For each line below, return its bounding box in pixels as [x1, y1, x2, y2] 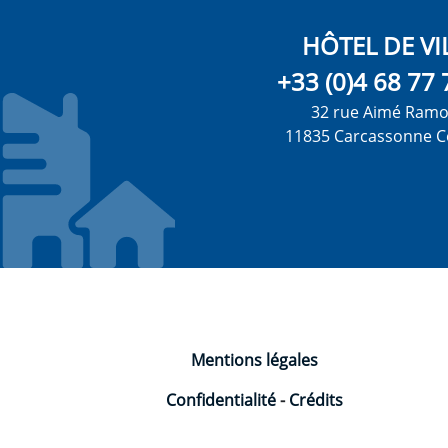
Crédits [289, 389, 344, 412]
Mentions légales [191, 349, 319, 372]
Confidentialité [166, 389, 277, 412]
